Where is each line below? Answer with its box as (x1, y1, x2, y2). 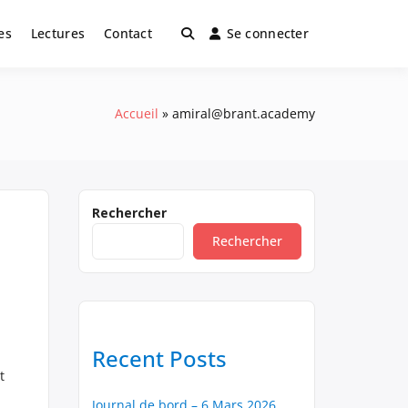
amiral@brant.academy (172, 105, 315, 122)
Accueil (114, 105, 158, 122)
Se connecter (226, 25, 309, 42)
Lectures (30, 25, 86, 42)
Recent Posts (92, 343, 227, 373)
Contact (104, 25, 153, 42)
